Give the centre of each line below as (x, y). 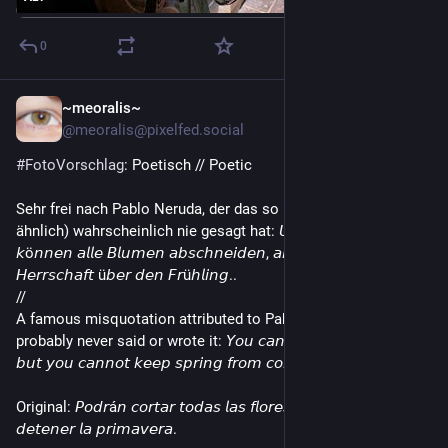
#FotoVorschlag (70, 165)
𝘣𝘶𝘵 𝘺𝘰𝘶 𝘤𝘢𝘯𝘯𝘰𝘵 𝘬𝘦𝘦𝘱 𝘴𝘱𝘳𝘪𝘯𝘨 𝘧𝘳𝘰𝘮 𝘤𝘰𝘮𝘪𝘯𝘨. (171, 363)
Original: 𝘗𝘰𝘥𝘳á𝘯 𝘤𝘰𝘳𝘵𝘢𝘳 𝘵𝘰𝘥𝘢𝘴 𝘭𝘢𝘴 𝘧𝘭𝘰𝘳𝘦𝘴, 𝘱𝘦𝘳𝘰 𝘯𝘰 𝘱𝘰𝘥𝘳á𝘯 (214, 407)
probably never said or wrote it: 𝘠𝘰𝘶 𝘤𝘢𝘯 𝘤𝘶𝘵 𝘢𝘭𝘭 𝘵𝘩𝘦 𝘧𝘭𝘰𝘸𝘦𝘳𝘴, (219, 341)
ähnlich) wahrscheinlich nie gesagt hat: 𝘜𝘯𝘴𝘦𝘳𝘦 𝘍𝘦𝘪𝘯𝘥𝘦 (201, 231)
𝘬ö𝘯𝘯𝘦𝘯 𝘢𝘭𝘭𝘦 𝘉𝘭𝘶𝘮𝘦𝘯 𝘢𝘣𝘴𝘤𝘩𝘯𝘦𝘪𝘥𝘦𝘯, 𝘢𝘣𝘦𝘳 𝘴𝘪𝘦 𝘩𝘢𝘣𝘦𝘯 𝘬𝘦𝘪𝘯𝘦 (222, 253)
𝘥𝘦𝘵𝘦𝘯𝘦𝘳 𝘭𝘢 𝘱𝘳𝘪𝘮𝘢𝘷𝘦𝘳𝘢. (96, 429)
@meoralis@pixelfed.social (153, 130)
